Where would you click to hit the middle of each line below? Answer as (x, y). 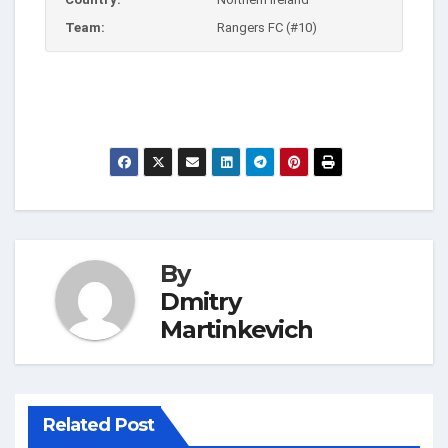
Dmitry (200, 301)
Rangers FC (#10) (267, 27)
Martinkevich (236, 329)
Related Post (98, 425)
